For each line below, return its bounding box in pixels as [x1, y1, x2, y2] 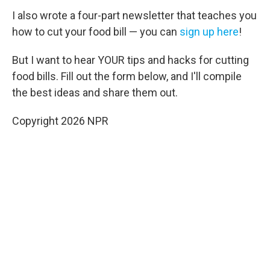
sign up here [180, 25, 239, 38]
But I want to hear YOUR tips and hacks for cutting [12, 54, 249, 66]
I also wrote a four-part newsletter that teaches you [12, 9, 257, 22]
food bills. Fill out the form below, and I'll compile [12, 70, 242, 83]
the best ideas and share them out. [12, 86, 178, 99]
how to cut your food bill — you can [12, 25, 180, 38]
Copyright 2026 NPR [12, 115, 108, 127]
